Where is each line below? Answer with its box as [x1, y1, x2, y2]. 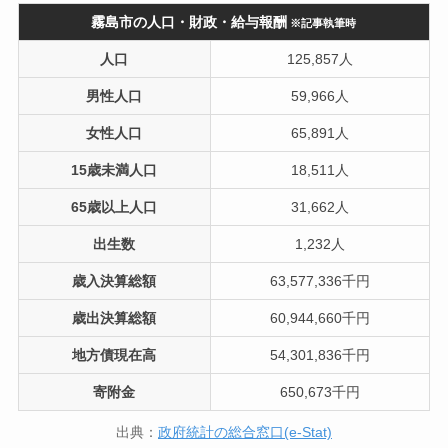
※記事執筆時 [290, 17, 357, 30]
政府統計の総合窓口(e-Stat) [158, 424, 332, 441]
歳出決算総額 [72, 310, 157, 327]
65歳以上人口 [71, 199, 158, 216]
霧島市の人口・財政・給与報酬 [91, 14, 288, 31]
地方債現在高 [72, 347, 157, 364]
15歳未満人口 [71, 162, 158, 179]
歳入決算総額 [72, 273, 157, 290]
